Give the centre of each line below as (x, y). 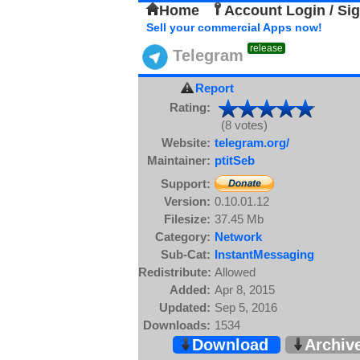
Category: (183, 237)
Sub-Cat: (186, 254)
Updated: (185, 307)
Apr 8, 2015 (245, 290)
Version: (187, 201)
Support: (186, 184)
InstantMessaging (264, 254)
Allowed (235, 272)
